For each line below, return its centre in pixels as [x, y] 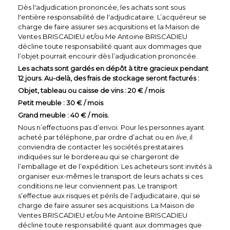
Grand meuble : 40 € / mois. [63, 115]
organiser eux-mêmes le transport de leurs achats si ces [110, 176]
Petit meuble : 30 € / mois [61, 102]
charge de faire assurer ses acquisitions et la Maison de [109, 26]
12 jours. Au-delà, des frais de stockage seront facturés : [109, 78]
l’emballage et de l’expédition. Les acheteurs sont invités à [115, 166]
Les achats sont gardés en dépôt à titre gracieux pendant [113, 68]
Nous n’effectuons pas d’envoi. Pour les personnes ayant [111, 127]
